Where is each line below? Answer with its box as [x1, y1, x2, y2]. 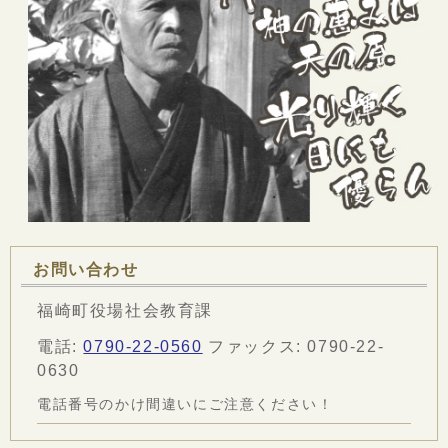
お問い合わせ [33, 261, 139, 279]
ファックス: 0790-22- [202, 338, 385, 356]
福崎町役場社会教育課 [37, 302, 213, 320]
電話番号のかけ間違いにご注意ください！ [37, 397, 334, 413]
